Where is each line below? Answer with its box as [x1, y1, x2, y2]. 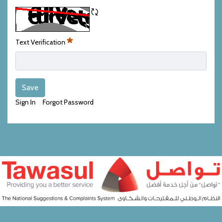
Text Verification [15, 37, 67, 47]
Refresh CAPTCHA [91, 17, 146, 26]
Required [15, 47, 42, 56]
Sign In [15, 97, 36, 107]
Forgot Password [43, 97, 94, 107]
